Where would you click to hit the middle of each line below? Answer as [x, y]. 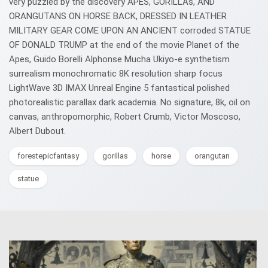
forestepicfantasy [48, 156]
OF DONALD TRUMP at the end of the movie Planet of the [124, 45]
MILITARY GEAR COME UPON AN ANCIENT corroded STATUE [130, 31]
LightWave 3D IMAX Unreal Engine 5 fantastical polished [119, 88]
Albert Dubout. [37, 131]
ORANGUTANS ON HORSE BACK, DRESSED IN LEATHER [118, 16]
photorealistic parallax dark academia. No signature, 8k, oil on [130, 102]
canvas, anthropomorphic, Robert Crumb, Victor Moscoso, [125, 117]
